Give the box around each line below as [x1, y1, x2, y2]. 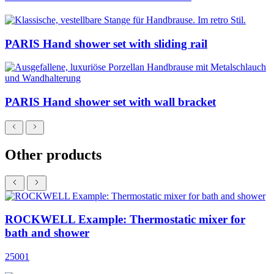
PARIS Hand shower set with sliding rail [5, 37, 207, 50]
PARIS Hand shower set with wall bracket [5, 95, 216, 108]
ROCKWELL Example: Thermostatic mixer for [5, 213, 245, 226]
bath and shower [5, 226, 89, 240]
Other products [5, 146, 102, 163]
